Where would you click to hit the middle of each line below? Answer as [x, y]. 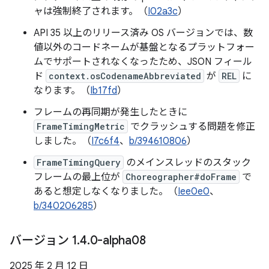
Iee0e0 [194, 192]
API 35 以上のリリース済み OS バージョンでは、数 [143, 33]
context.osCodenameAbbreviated [125, 76]
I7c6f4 [105, 141]
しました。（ [62, 141]
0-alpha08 [118, 240]
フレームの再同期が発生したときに [110, 112]
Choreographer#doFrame [181, 177]
